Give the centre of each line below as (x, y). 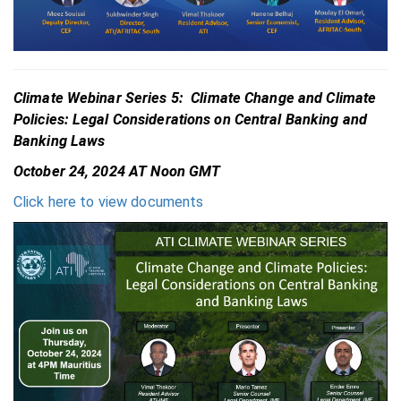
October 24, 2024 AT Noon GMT (117, 172)
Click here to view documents (109, 202)
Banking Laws (60, 141)
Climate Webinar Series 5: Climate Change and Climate (195, 98)
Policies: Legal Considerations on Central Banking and (190, 120)
